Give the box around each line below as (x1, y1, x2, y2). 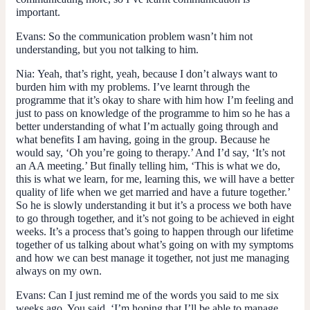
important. (16, 6, 60, 18)
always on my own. (16, 264, 102, 277)
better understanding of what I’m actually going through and (16, 120, 278, 132)
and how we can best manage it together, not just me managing (16, 251, 289, 264)
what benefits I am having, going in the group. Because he (16, 133, 270, 145)
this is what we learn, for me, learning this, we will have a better (16, 172, 294, 185)
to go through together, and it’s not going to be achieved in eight (16, 212, 294, 224)
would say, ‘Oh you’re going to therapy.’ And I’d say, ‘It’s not (16, 146, 285, 158)
